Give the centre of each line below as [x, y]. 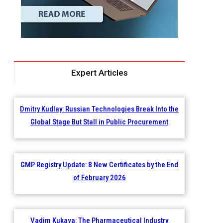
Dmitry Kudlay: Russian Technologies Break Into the [100, 109]
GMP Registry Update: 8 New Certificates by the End [100, 165]
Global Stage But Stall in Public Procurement [100, 122]
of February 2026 [99, 178]
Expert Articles [99, 73]
